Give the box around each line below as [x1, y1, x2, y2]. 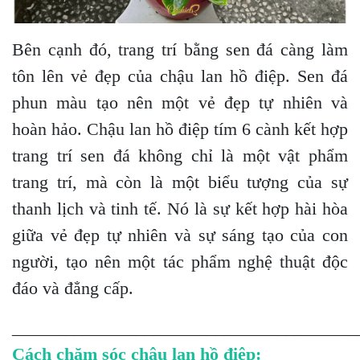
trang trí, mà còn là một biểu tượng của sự [12, 171, 348, 192]
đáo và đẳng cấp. [12, 277, 133, 298]
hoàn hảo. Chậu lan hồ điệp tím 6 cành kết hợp [12, 118, 348, 139]
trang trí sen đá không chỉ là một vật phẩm [12, 145, 348, 166]
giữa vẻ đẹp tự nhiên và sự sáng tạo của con [12, 224, 348, 245]
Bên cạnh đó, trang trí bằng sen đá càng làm [12, 39, 348, 59]
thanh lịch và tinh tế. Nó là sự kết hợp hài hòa [12, 198, 348, 219]
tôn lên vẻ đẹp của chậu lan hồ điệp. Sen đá [12, 65, 348, 86]
